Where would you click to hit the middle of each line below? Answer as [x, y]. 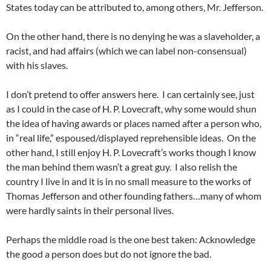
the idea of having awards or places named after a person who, [134, 123]
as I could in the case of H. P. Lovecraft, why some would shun [131, 109]
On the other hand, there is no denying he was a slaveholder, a [133, 36]
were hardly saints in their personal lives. [90, 211]
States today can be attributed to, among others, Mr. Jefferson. [135, 7]
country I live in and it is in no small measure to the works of [129, 181]
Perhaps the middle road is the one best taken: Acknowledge [131, 240]
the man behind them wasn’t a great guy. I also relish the [122, 167]
